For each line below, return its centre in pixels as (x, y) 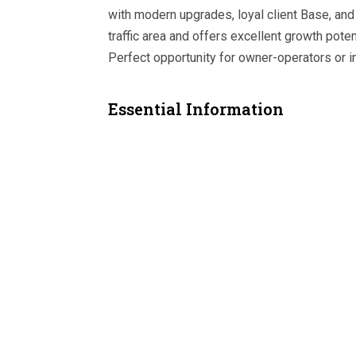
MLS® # (130, 154)
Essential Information (196, 108)
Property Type (144, 190)
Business (266, 190)
